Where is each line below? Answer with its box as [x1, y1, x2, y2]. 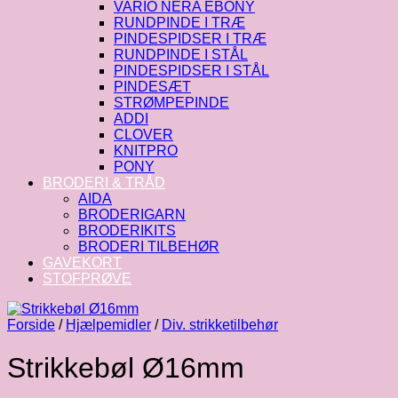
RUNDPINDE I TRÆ [114, 15, 245, 30]
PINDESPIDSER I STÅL [114, 63, 269, 78]
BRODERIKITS [78, 223, 176, 238]
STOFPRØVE [43, 271, 131, 286]
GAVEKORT [43, 255, 122, 270]
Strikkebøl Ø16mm [7, 352, 244, 385]
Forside [7, 317, 55, 332]
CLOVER [114, 127, 173, 142]
